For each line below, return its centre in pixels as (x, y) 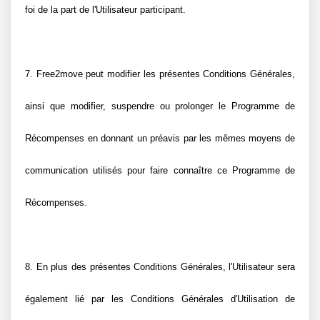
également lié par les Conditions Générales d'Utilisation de (160, 299)
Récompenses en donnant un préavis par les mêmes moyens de (160, 138)
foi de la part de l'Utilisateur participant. (105, 10)
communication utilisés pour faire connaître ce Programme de (160, 170)
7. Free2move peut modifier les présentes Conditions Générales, (160, 74)
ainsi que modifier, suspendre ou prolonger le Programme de (160, 106)
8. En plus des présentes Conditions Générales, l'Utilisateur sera (160, 267)
